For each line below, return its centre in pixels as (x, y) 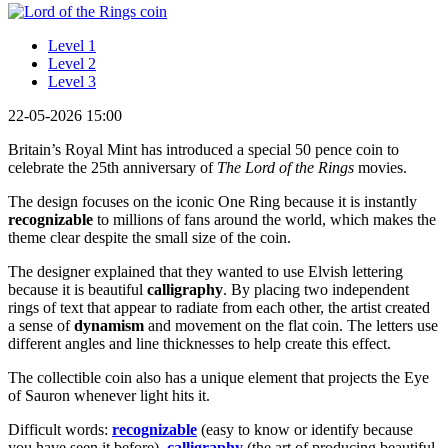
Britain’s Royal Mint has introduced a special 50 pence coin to (203, 149)
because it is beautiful (77, 289)
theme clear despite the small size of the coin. (149, 237)
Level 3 (72, 81)
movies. (380, 167)
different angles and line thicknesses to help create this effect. (199, 343)
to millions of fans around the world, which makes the (266, 219)
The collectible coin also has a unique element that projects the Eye (218, 377)
